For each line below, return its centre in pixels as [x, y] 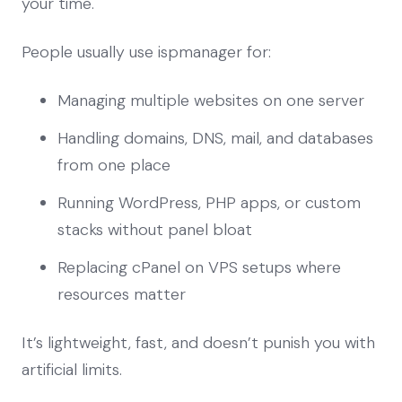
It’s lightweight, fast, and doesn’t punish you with [198, 342]
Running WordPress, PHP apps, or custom [209, 202]
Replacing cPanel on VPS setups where [199, 267]
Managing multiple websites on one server [211, 100]
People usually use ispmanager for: [146, 52]
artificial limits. [72, 369]
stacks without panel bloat [155, 229]
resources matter [122, 294]
